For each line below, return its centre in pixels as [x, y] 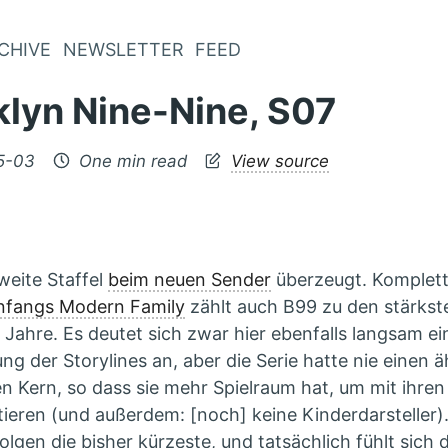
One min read [132, 160]
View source [279, 160]
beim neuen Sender [189, 279]
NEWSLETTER [123, 49]
